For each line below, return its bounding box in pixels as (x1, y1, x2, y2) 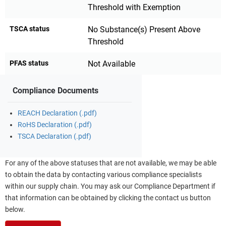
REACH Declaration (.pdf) (18, 108, 97, 118)
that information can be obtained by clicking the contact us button (5, 193, 211, 202)
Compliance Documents (13, 85, 98, 95)
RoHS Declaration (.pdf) (18, 120, 92, 129)
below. (5, 205, 25, 214)
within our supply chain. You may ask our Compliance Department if (5, 182, 215, 191)
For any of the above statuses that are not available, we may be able (5, 158, 216, 167)
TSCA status (10, 24, 49, 33)
